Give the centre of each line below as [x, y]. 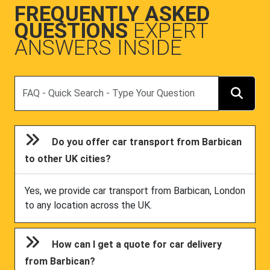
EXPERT [171, 31]
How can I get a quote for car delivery [137, 245]
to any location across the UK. [88, 206]
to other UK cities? [68, 159]
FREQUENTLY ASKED [112, 14]
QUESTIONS [74, 31]
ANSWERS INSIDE [98, 48]
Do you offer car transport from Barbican [147, 142]
